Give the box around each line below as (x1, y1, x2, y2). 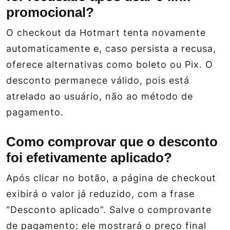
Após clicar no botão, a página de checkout (6, 172, 216, 183)
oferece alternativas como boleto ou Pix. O (6, 59, 213, 70)
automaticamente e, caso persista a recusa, (6, 43, 216, 54)
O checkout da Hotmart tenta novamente (6, 27, 206, 38)
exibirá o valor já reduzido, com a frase (6, 188, 195, 199)
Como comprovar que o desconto (6, 133, 218, 149)
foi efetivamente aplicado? (6, 149, 172, 165)
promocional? (6, 4, 94, 20)
